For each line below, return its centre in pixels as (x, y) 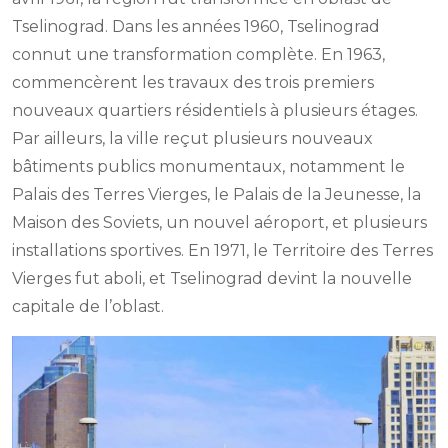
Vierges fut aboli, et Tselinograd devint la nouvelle (212, 279)
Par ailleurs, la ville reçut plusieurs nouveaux (192, 139)
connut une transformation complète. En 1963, (198, 55)
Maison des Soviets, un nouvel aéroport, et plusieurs (219, 223)
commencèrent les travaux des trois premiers (193, 83)
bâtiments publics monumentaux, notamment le (208, 167)
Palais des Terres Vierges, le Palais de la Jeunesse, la (216, 195)
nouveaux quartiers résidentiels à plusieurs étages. (215, 111)
